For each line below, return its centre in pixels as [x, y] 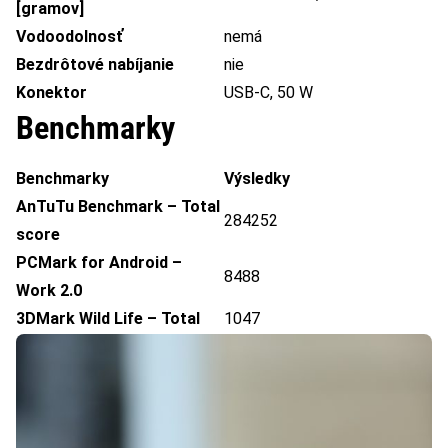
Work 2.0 [49, 291]
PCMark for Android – [99, 263]
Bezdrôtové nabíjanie [95, 65]
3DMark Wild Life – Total [108, 319]
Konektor [51, 93]
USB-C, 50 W [268, 93]
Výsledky [257, 179]
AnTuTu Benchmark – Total [118, 207]
